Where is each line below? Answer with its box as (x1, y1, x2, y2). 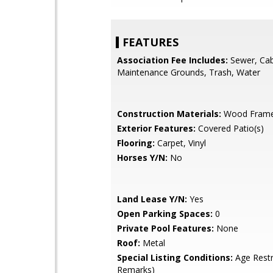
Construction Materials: (117, 108, 221, 119)
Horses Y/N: (117, 152, 168, 163)
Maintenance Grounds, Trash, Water (117, 66, 260, 78)
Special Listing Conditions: (117, 252, 233, 263)
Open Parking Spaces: (117, 208, 213, 219)
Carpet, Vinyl (155, 137, 206, 149)
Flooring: (117, 137, 155, 149)
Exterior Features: (117, 122, 196, 134)
